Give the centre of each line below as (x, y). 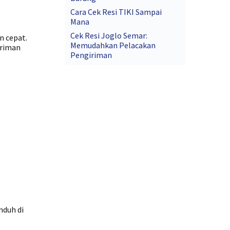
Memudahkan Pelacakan (113, 45)
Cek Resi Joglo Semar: (109, 35)
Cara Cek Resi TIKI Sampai (116, 12)
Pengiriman (91, 55)
